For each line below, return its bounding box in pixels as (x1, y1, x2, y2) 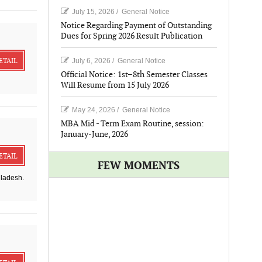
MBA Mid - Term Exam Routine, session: (60, 119, 204, 129)
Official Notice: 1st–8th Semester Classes (60, 70, 208, 80)
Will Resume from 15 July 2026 (60, 80, 169, 90)
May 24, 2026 (71, 106, 115, 114)
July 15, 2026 (71, 8, 115, 16)
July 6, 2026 (71, 57, 111, 65)
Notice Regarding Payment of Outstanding (60, 20, 212, 30)
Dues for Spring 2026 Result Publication (60, 31, 202, 41)
